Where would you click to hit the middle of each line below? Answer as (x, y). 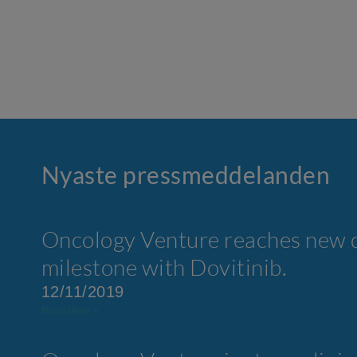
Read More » (70, 310)
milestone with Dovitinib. (164, 267)
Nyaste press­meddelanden (186, 174)
